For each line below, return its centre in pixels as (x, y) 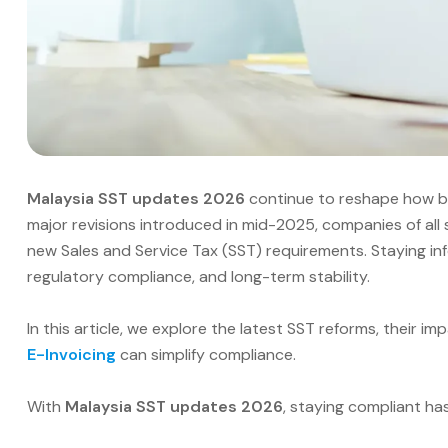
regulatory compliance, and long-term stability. (198, 276)
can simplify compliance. (206, 354)
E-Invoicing (71, 354)
